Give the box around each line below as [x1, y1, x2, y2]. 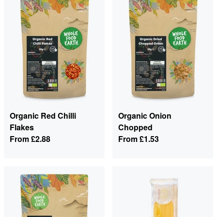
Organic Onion [118, 110, 171, 122]
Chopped [118, 122, 153, 133]
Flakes [10, 122, 34, 133]
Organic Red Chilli [10, 110, 76, 122]
